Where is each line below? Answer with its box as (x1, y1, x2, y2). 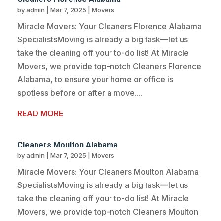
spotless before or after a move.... (17, 88, 143, 98)
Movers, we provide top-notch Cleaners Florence (17, 61, 201, 72)
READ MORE (17, 109, 63, 119)
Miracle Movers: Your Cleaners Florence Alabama (17, 21, 202, 32)
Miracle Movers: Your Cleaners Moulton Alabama (17, 167, 199, 177)
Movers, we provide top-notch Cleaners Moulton (17, 207, 198, 217)
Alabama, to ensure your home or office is (17, 74, 173, 85)
